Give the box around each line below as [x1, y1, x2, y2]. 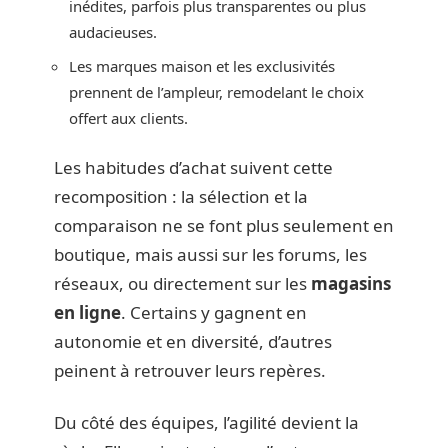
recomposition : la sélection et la [54, 185, 308, 209]
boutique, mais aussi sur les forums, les [54, 243, 367, 267]
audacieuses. [69, 22, 157, 43]
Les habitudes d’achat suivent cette [54, 156, 333, 180]
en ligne [54, 301, 121, 325]
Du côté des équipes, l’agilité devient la [54, 410, 359, 434]
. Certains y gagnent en [121, 301, 307, 325]
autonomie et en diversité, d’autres [54, 330, 332, 354]
